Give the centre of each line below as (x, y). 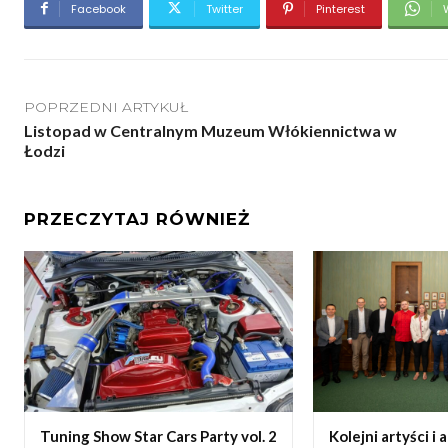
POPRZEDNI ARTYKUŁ (106, 106)
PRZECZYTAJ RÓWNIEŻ (137, 218)
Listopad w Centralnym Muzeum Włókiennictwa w (210, 130)
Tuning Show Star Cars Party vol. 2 (158, 436)
